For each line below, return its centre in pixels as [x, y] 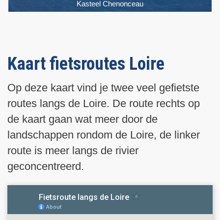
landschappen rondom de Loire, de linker [104, 135]
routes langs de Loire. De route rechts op [104, 103]
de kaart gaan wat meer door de [82, 119]
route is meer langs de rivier [73, 150]
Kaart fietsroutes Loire [86, 64]
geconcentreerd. [46, 166]
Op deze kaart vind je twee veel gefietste [103, 87]
